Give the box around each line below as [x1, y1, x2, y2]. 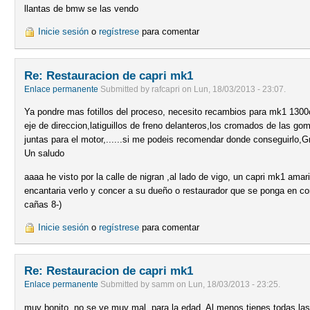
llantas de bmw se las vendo [24, 3, 139, 14]
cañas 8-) [24, 199, 62, 210]
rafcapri [152, 84, 181, 94]
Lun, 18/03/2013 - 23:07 [194, 84, 284, 94]
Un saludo [24, 148, 65, 159]
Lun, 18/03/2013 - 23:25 [188, 280, 279, 290]
